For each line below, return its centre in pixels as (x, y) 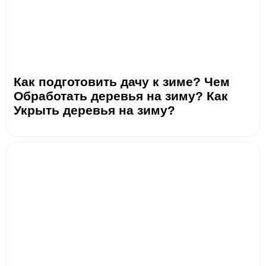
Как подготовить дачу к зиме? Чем (122, 82)
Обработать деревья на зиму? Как (121, 96)
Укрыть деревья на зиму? (94, 110)
